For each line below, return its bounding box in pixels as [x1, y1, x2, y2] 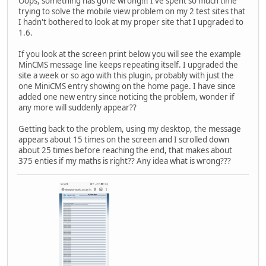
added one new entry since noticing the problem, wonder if [18, 91, 235, 102]
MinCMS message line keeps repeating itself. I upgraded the [18, 59, 238, 70]
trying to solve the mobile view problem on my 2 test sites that [18, 5, 245, 17]
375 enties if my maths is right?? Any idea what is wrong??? [18, 155, 231, 166]
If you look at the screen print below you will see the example [18, 48, 241, 59]
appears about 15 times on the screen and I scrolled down [18, 134, 229, 145]
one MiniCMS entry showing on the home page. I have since [18, 80, 236, 91]
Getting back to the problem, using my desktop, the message [18, 123, 241, 134]
